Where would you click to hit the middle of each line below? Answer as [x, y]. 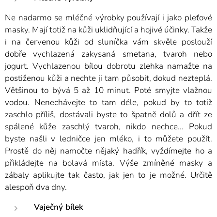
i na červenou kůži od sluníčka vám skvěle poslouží [108, 42]
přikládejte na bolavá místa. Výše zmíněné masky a [108, 163]
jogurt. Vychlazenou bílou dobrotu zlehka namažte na [108, 66]
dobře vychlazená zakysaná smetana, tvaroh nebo [108, 54]
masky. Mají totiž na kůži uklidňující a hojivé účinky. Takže [108, 30]
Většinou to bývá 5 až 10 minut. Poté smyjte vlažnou [108, 91]
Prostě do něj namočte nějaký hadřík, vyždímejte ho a [108, 151]
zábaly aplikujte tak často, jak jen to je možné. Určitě [108, 175]
